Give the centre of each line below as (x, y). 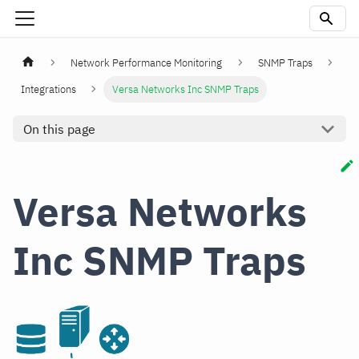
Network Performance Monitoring (147, 63)
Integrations (49, 90)
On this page (59, 129)
